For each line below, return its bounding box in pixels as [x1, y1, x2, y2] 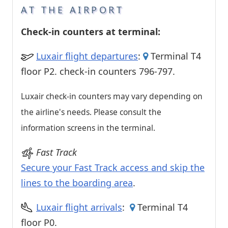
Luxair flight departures [36, 50, 138, 63]
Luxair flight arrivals [36, 201, 122, 214]
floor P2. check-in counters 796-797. [21, 65, 175, 78]
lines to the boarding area [21, 177, 133, 189]
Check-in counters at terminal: [21, 25, 160, 38]
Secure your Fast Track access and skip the [21, 161, 205, 174]
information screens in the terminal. [21, 122, 155, 134]
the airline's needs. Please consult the [21, 106, 161, 118]
